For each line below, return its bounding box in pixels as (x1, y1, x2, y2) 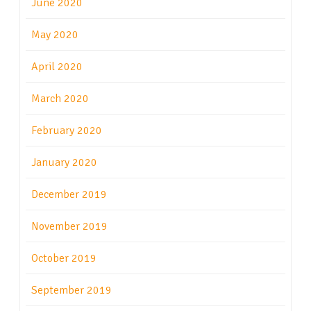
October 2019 (31, 251, 96, 266)
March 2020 (31, 92, 89, 106)
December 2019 (31, 187, 107, 202)
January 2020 (31, 155, 97, 170)
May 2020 (31, 28, 78, 42)
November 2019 (31, 219, 108, 234)
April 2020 (31, 60, 83, 74)
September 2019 (31, 283, 112, 298)
